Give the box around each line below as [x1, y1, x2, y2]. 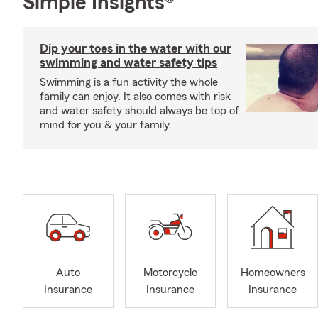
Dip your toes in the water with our [40, 42, 231, 55]
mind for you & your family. [40, 119, 172, 131]
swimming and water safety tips [40, 56, 217, 69]
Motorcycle [143, 267, 197, 279]
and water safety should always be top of [40, 105, 239, 116]
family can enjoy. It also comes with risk [40, 91, 231, 102]
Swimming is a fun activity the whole [40, 77, 218, 88]
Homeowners [240, 267, 305, 279]
